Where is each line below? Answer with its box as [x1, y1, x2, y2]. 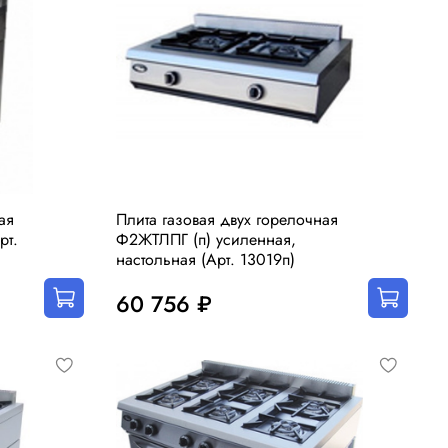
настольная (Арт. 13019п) [116, 248, 295, 272]
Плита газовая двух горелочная [116, 208, 338, 232]
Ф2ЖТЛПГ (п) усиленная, [116, 228, 296, 252]
